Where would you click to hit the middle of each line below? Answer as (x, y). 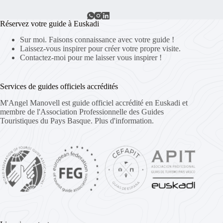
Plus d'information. (124, 121)
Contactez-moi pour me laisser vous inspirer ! (91, 58)
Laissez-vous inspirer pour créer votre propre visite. (100, 49)
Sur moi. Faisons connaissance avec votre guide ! (97, 40)
